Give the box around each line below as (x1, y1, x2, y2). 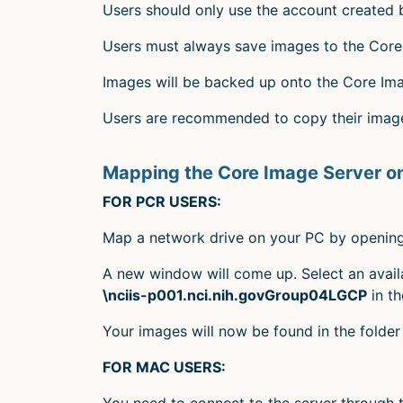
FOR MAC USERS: (103, 357, 226, 376)
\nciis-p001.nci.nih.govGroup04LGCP (103, 285, 367, 304)
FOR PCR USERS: (103, 192, 221, 210)
